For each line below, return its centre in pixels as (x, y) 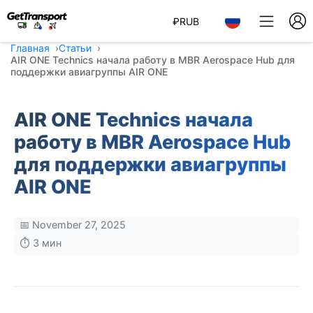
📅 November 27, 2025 (73, 225)
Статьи (75, 48)
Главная (30, 48)
